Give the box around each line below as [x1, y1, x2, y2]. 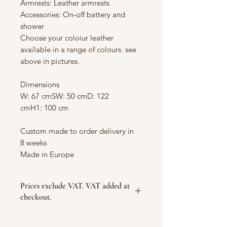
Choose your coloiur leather [20, 33, 113, 43]
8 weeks [20, 138, 47, 148]
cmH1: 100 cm [20, 103, 68, 113]
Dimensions [20, 80, 59, 90]
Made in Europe [20, 149, 74, 160]
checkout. [20, 192, 51, 203]
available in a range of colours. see [20, 45, 136, 55]
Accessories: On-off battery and [20, 10, 125, 20]
